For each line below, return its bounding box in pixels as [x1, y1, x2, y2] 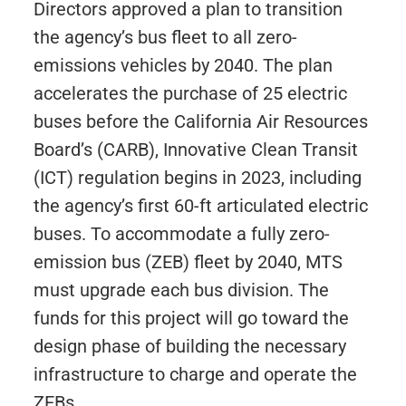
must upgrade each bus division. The [33, 279, 329, 301]
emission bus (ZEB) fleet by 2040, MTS [33, 251, 343, 273]
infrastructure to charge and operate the [33, 363, 357, 385]
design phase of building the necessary [33, 335, 346, 357]
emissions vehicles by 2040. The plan [33, 54, 333, 76]
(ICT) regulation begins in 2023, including [33, 167, 362, 188]
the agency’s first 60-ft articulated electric [33, 195, 368, 217]
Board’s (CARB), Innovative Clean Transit [33, 139, 358, 160]
